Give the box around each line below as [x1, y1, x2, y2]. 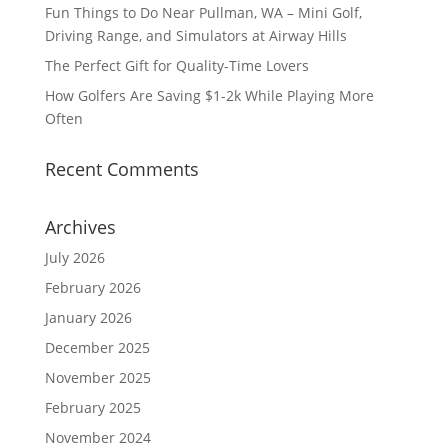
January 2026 [44, 308, 132, 327]
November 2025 [44, 368, 151, 387]
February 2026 [44, 278, 141, 297]
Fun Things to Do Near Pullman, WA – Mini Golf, [44, 3, 362, 22]
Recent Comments [44, 157, 199, 181]
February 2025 [44, 398, 141, 417]
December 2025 [44, 338, 150, 357]
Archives [44, 215, 116, 239]
